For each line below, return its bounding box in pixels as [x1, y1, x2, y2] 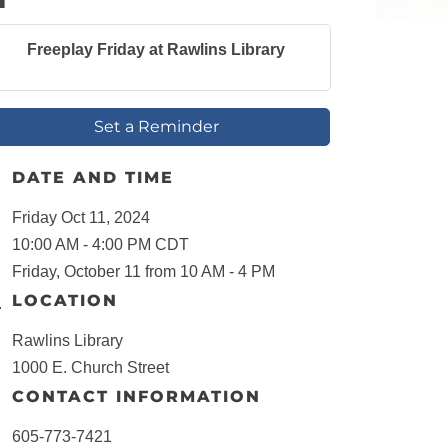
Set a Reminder [93, 117, 219, 137]
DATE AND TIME [12, 168, 174, 188]
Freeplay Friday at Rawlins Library [27, 41, 285, 59]
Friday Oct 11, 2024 [12, 209, 150, 227]
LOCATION [12, 291, 118, 311]
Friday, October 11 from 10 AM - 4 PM [12, 263, 275, 281]
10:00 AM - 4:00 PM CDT [12, 236, 189, 254]
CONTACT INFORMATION [12, 387, 261, 407]
